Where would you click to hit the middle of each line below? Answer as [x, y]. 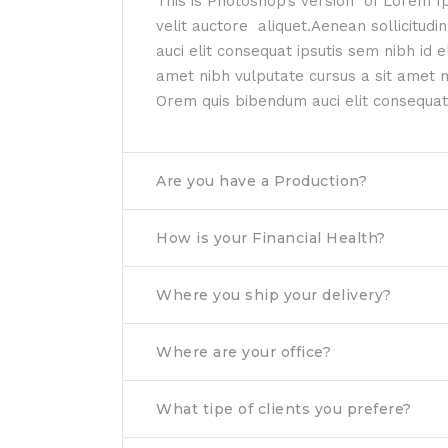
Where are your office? [243, 352]
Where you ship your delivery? [274, 295]
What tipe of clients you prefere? [284, 409]
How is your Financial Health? [271, 238]
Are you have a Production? [261, 181]
